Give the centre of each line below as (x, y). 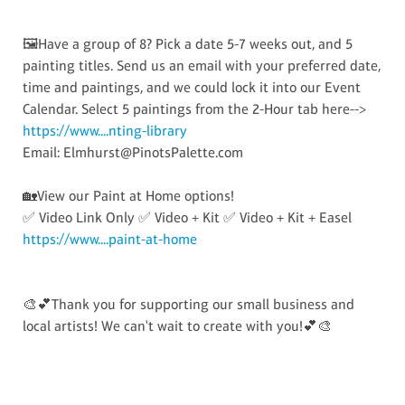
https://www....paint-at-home (110, 239)
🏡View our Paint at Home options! (129, 195)
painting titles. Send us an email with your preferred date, (202, 65)
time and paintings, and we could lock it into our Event (192, 87)
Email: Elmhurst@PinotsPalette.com (133, 152)
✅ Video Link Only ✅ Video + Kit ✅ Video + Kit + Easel (188, 217)
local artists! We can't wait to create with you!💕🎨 (178, 325)
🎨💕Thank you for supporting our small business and (189, 304)
